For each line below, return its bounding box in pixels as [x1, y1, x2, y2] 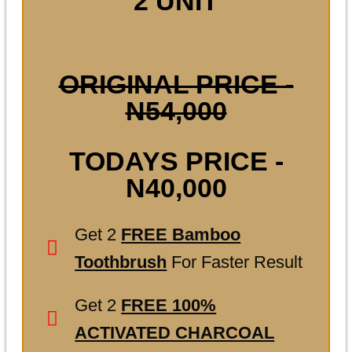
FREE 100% [121, 295, 217, 315]
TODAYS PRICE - [68, 145, 284, 176]
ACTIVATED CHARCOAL [75, 322, 275, 343]
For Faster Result [167, 251, 303, 272]
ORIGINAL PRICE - [58, 68, 294, 99]
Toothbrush [75, 251, 167, 272]
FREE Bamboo [121, 224, 241, 244]
